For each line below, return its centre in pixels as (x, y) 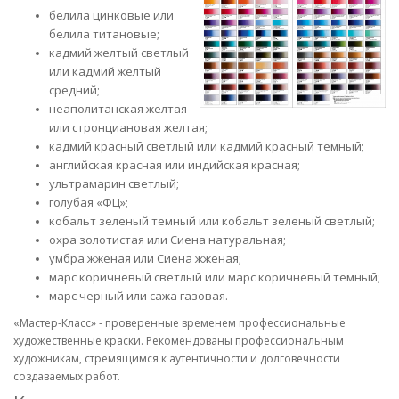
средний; (74, 90)
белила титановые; (104, 34)
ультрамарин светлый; (114, 183)
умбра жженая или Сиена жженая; (145, 258)
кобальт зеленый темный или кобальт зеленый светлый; (212, 221)
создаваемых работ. (67, 376)
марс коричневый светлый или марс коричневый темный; (215, 277)
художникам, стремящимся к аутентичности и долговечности (177, 358)
